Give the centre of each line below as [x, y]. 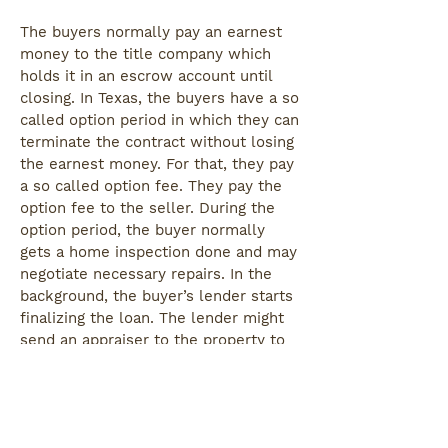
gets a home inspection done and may [158, 252]
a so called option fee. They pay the [151, 186]
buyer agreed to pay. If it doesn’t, [139, 384]
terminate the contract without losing [157, 142]
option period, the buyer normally [142, 230]
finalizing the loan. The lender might [152, 318]
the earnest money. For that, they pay [157, 164]
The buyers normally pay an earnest [151, 32]
